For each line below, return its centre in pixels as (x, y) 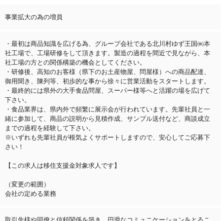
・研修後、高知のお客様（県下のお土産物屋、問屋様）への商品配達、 (108, 72)
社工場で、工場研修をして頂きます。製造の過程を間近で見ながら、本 (108, 53)
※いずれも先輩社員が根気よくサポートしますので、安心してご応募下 (108, 137)
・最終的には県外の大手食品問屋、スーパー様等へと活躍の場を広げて (108, 90)
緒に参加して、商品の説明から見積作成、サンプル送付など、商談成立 (108, 118)
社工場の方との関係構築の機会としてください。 (75, 62)
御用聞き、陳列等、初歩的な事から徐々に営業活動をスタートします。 (108, 81)
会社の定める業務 (31, 193)
